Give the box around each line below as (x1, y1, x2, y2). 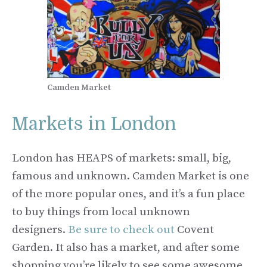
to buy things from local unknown (12, 205, 190, 219)
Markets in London (12, 114, 176, 135)
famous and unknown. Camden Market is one (12, 169, 249, 184)
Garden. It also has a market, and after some (12, 241, 240, 255)
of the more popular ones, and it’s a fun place (12, 187, 245, 201)
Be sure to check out (68, 223, 175, 237)
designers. (12, 223, 68, 237)
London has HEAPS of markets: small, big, (12, 151, 231, 166)
